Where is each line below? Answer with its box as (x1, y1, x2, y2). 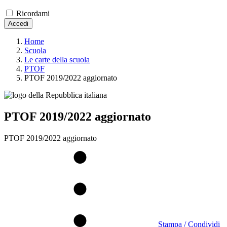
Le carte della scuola (24, 55, 90, 64)
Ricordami (16, 9, 50, 18)
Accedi (8, 19, 28, 27)
